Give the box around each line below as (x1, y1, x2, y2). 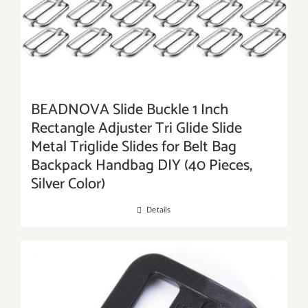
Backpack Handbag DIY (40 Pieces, (31, 153, 252, 178)
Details (146, 203, 171, 217)
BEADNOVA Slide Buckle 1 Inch (31, 98, 228, 122)
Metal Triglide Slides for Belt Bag (31, 135, 236, 159)
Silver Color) (31, 172, 105, 197)
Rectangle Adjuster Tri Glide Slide (31, 116, 242, 141)
